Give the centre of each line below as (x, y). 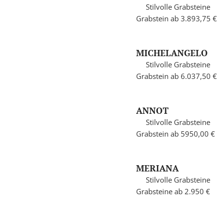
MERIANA (157, 168)
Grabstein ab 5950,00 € (175, 134)
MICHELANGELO (172, 53)
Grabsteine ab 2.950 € (173, 192)
